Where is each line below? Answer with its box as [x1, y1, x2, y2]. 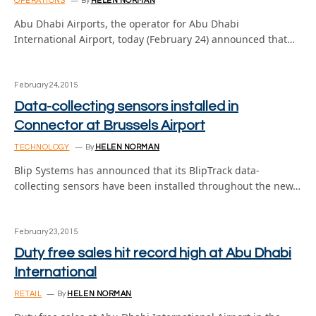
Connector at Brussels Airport [14, 119, 205, 133]
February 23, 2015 [14, 228, 78, 236]
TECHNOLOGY [14, 143, 70, 151]
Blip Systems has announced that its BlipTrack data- [14, 164, 260, 177]
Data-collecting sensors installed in [14, 99, 238, 114]
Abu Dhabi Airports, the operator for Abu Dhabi [14, 17, 239, 30]
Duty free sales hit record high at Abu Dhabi [14, 246, 291, 260]
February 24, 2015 [14, 81, 78, 89]
